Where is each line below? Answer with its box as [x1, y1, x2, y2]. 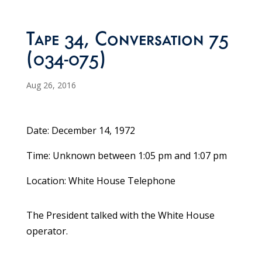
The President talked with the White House [26, 209, 215, 222]
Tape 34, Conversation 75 [26, 32, 229, 52]
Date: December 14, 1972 [26, 124, 135, 137]
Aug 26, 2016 [26, 80, 76, 91]
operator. [26, 225, 68, 238]
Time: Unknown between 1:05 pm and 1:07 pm [26, 149, 227, 163]
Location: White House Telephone [26, 174, 175, 188]
